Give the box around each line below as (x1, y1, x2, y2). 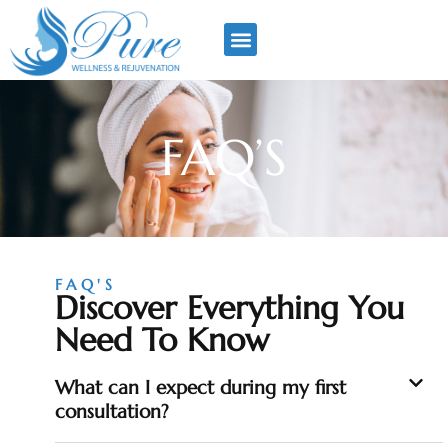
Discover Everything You (55, 287, 404, 328)
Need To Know (55, 319, 269, 360)
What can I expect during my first (55, 374, 346, 399)
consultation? (55, 398, 169, 423)
